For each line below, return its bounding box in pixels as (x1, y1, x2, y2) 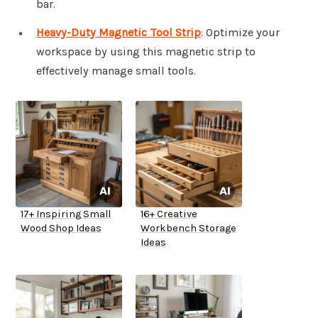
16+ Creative (141, 208, 197, 221)
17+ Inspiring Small (21, 208, 111, 221)
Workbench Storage (141, 222, 236, 235)
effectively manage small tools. (36, 64, 196, 78)
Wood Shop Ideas (21, 222, 102, 235)
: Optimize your (201, 26, 280, 40)
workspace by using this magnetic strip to (36, 45, 256, 59)
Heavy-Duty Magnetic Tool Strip (36, 26, 201, 40)
